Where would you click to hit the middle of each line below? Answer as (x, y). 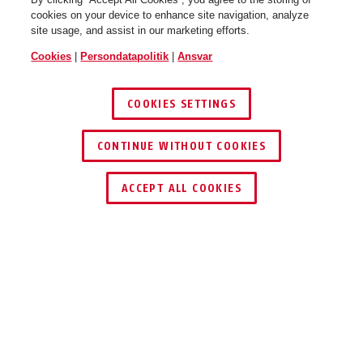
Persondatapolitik (125, 56)
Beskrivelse (66, 283)
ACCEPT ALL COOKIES (181, 188)
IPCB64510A (83, 342)
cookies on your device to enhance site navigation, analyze (170, 15)
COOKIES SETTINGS (181, 104)
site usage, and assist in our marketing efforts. (141, 30)
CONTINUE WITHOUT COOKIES (181, 146)
